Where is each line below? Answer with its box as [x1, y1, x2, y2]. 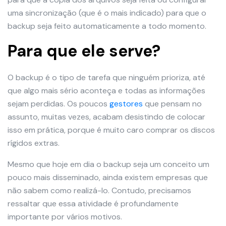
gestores [109, 98, 143, 109]
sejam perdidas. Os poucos [8, 98, 109, 109]
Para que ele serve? [8, 40, 160, 62]
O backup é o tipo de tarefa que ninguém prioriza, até [8, 72, 205, 83]
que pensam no [143, 98, 202, 109]
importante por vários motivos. [8, 211, 122, 222]
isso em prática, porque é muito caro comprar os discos [8, 125, 215, 136]
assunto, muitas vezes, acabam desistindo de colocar [8, 111, 205, 123]
